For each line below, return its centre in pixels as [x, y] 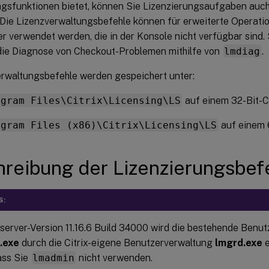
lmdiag [242, 51]
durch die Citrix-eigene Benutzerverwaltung [117, 243]
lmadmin [54, 258]
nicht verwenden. [115, 258]
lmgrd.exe [239, 243]
